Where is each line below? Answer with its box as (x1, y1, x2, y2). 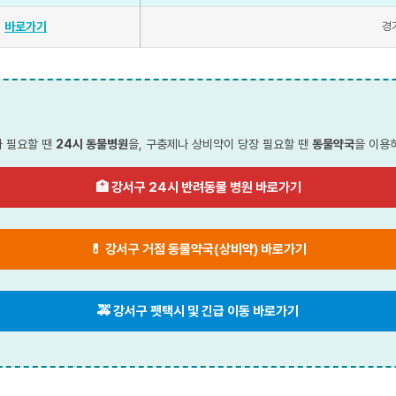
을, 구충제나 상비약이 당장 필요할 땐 (128, 136, 312, 151)
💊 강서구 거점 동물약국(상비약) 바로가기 (89, 240, 307, 257)
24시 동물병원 (56, 136, 128, 151)
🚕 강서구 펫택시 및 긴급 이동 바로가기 (97, 302, 299, 319)
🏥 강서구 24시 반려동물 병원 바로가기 (95, 179, 301, 195)
